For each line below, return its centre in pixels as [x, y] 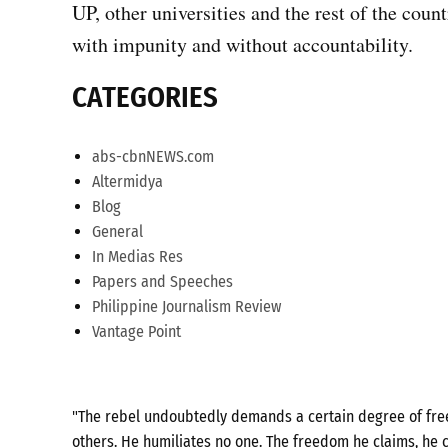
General [117, 231]
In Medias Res [137, 256]
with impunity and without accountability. [242, 44]
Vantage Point [136, 331]
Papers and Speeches [162, 281]
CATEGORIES [145, 97]
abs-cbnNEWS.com [153, 156]
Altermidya [127, 181]
